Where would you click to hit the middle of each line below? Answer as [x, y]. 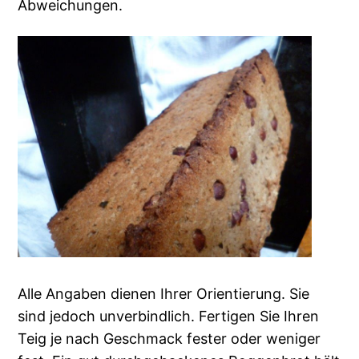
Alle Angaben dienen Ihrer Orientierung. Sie [164, 294]
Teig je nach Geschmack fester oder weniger [169, 339]
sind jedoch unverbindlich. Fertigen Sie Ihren [169, 317]
